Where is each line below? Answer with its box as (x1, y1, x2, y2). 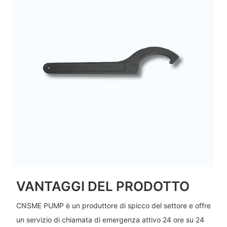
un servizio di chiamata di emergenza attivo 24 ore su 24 (16, 215, 204, 224)
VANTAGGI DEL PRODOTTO (16, 178, 190, 195)
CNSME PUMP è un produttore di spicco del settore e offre (16, 201, 211, 210)
